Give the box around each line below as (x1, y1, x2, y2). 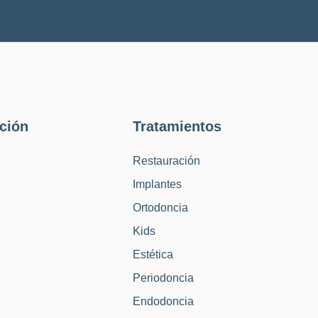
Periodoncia (132, 271, 194, 284)
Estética (132, 248, 173, 261)
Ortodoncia (132, 201, 188, 214)
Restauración (132, 154, 200, 167)
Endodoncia (132, 295, 194, 307)
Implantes (132, 177, 182, 190)
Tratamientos (132, 118, 221, 134)
